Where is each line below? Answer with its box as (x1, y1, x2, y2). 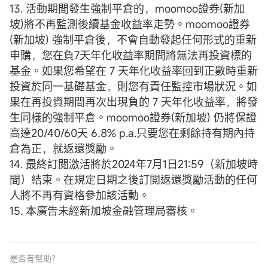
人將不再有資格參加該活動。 (10, 187, 150, 202)
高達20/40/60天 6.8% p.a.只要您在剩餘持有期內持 (10, 125, 255, 140)
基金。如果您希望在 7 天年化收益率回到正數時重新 (10, 63, 258, 78)
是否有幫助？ (10, 252, 60, 264)
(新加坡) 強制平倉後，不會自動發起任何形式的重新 (10, 32, 257, 47)
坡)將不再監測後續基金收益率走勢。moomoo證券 (10, 16, 250, 31)
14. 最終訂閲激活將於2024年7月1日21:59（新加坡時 (10, 156, 258, 171)
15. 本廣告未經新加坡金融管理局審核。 (10, 203, 198, 218)
